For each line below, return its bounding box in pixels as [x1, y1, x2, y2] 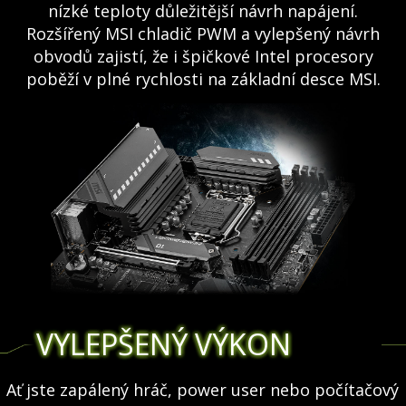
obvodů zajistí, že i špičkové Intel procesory [33, 45, 373, 68]
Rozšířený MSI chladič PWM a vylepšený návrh [26, 23, 380, 45]
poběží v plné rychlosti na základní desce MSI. [25, 68, 381, 91]
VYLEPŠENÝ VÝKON [36, 324, 292, 364]
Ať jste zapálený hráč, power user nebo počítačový [5, 379, 399, 401]
